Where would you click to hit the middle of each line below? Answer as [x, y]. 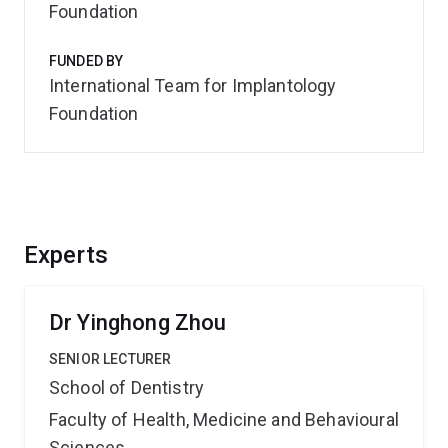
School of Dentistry [127, 387]
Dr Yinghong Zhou [138, 322]
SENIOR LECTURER [110, 359]
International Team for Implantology [193, 85]
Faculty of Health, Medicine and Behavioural [224, 419]
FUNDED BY [86, 61]
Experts [66, 255]
